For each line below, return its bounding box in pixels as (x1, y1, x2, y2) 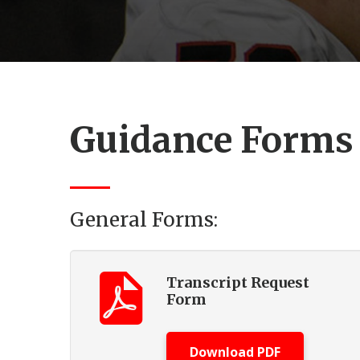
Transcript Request (166, 273, 309, 292)
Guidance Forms (70, 118, 354, 162)
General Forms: (70, 207, 218, 232)
